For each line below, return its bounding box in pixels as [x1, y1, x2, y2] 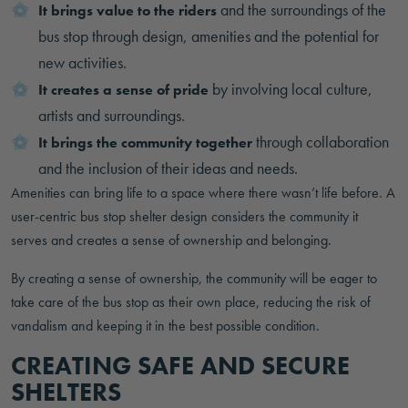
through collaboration [252, 131, 389, 152]
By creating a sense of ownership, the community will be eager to [11, 269, 377, 288]
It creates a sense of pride [38, 80, 209, 99]
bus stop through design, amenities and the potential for [38, 25, 379, 46]
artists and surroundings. [38, 105, 185, 126]
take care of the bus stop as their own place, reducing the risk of [11, 292, 371, 311]
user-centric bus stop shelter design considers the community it [11, 207, 358, 226]
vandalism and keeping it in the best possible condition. [11, 316, 320, 335]
